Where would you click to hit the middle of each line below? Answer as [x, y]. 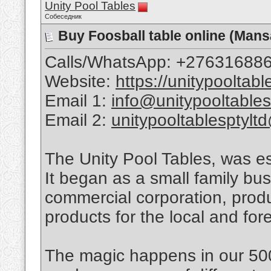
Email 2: [78, 120]
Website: [80, 82]
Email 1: [78, 101]
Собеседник [63, 16]
